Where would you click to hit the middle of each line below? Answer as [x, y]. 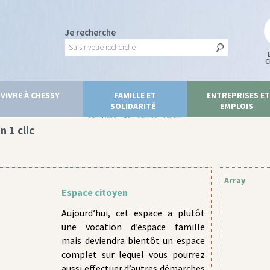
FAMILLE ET [135, 95]
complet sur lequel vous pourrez [133, 254]
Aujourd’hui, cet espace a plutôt [133, 213]
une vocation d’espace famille [133, 227]
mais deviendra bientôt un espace [133, 240]
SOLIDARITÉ [133, 106]
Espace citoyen [95, 192]
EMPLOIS [236, 106]
